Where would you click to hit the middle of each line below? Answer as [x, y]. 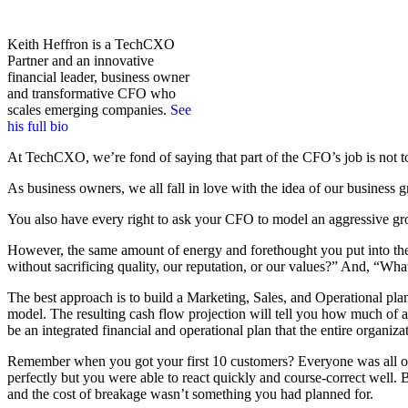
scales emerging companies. [89, 109]
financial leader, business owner [98, 76]
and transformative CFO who [92, 93]
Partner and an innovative [81, 60]
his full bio [38, 126]
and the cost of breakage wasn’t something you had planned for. [190, 393]
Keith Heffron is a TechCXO [91, 44]
